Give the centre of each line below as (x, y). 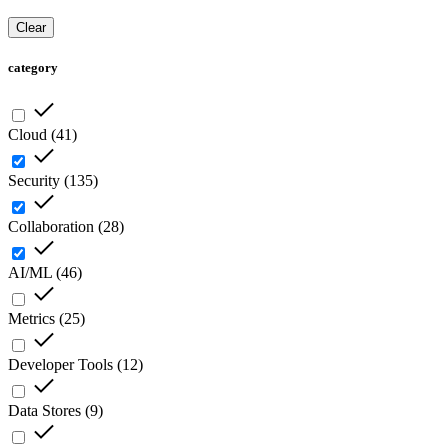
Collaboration (51, 227)
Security (34, 181)
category (33, 68)
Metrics (31, 319)
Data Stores (44, 411)
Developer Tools (60, 365)
